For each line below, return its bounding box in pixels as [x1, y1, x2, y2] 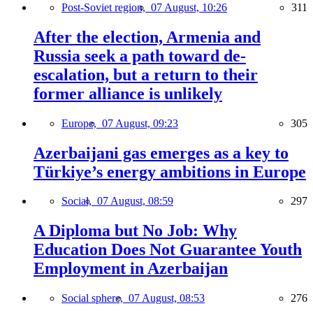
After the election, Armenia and [34, 27, 261, 46]
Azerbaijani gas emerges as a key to [34, 143, 289, 162]
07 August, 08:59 [97, 195, 173, 208]
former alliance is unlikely [34, 84, 222, 103]
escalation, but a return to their [34, 65, 258, 84]
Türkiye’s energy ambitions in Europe [34, 162, 306, 181]
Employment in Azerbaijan [34, 259, 228, 278]
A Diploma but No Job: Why [34, 221, 237, 240]
